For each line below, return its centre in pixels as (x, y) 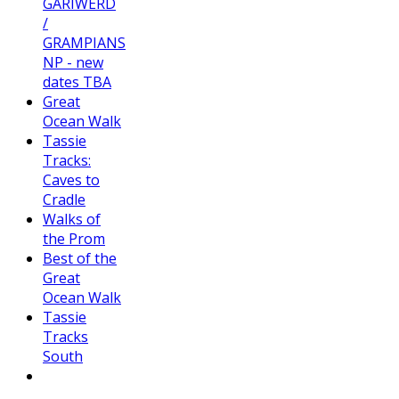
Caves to (71, 179)
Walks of (72, 219)
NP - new (73, 62)
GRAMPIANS (84, 42)
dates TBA (77, 81)
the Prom (74, 238)
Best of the (80, 258)
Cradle (64, 199)
